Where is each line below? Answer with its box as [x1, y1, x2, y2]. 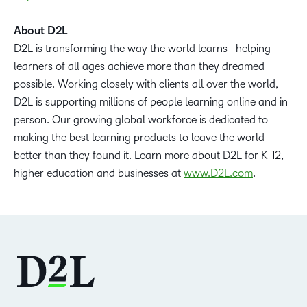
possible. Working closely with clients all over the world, [14, 78, 278, 90]
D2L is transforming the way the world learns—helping [14, 42, 271, 55]
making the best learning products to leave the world [14, 132, 265, 144]
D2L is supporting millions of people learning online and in [14, 96, 288, 108]
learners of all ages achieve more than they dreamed [14, 60, 265, 73]
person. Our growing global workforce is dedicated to [14, 114, 268, 126]
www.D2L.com [184, 167, 253, 180]
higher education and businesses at [14, 167, 184, 180]
